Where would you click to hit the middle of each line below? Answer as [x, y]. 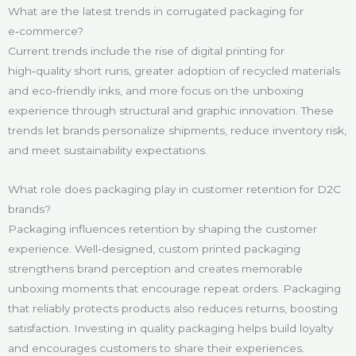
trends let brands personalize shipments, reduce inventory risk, [177, 130]
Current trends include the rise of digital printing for [146, 50]
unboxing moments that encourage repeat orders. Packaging [174, 288]
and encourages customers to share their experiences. [156, 348]
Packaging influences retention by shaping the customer [163, 228]
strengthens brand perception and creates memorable [155, 268]
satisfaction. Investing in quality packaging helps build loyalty [170, 328]
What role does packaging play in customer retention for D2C [174, 189]
